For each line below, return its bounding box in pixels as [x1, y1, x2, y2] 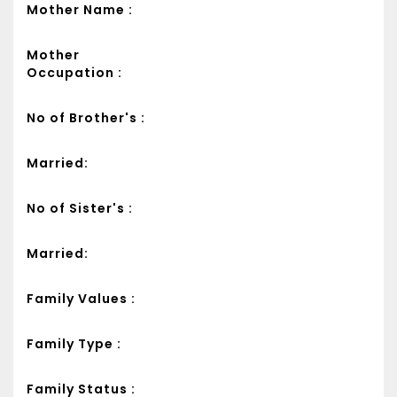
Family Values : [27, 289, 136, 307]
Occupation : [27, 63, 122, 82]
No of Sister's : [27, 198, 133, 217]
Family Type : [27, 334, 121, 353]
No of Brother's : [27, 108, 145, 127]
